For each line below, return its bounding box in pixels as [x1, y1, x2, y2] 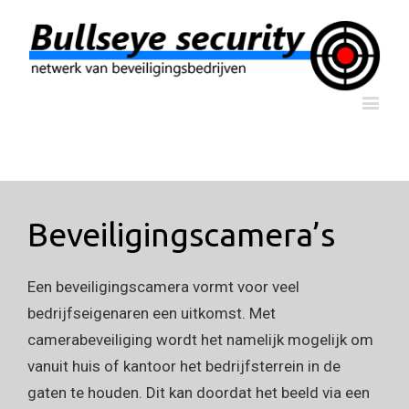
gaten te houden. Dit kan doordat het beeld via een [27, 383, 370, 402]
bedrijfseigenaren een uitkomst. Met [27, 303, 276, 322]
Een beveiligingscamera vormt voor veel [27, 277, 299, 296]
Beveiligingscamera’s [27, 215, 335, 253]
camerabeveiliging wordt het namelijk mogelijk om [27, 330, 373, 349]
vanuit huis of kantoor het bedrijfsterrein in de [27, 356, 341, 375]
